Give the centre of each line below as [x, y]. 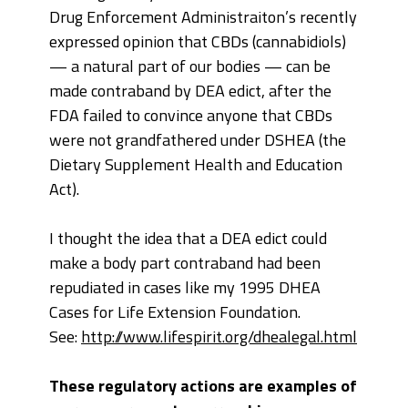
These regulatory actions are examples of [203, 386]
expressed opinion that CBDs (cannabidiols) [198, 42]
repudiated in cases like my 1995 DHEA [185, 288]
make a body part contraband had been [185, 263]
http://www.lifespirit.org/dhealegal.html [219, 337]
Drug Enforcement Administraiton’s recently [203, 17]
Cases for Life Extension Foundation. [175, 312]
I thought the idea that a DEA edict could [188, 239]
